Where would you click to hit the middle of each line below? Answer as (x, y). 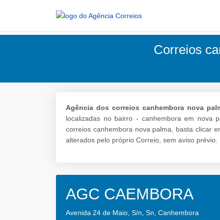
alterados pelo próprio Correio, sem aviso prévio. (142, 140)
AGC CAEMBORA (130, 194)
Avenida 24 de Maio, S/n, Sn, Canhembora (132, 213)
